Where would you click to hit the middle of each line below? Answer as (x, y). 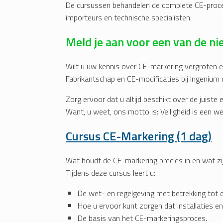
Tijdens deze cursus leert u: (111, 173)
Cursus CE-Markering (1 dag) (139, 136)
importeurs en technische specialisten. (129, 18)
